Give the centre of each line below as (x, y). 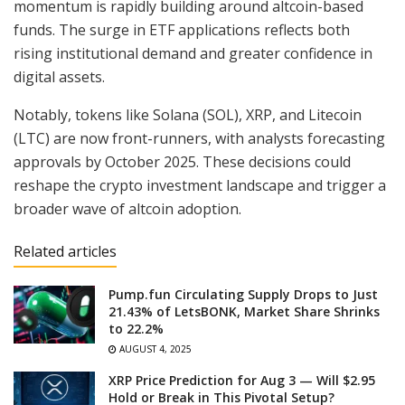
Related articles (65, 251)
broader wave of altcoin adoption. (127, 208)
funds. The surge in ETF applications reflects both (182, 29)
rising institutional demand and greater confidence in (193, 53)
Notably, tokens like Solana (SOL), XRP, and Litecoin (188, 114)
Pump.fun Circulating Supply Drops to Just (243, 294)
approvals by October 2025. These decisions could (182, 161)
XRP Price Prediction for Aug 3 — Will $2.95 (242, 380)
